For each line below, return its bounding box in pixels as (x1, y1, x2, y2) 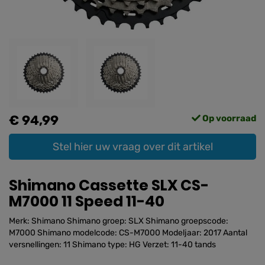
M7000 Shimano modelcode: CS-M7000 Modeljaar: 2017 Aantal (9, 227, 247, 238)
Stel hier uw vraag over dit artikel (52, 140, 213, 153)
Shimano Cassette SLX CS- (9, 174, 209, 196)
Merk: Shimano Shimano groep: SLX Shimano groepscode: (9, 215, 228, 226)
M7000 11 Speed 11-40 (9, 190, 164, 212)
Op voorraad (201, 112, 256, 124)
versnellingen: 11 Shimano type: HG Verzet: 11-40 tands (9, 239, 216, 250)
